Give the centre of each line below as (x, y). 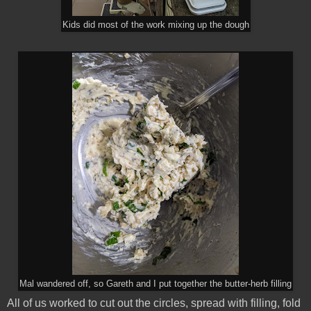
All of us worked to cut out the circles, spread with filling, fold (154, 303)
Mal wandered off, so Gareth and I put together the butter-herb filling (155, 284)
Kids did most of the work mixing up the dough (155, 25)
